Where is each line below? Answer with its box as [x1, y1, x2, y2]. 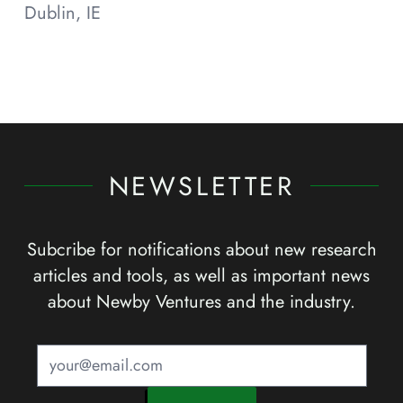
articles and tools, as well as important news [33, 262, 370, 288]
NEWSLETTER [108, 166, 295, 205]
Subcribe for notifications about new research [26, 236, 377, 262]
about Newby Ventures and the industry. [48, 288, 355, 314]
